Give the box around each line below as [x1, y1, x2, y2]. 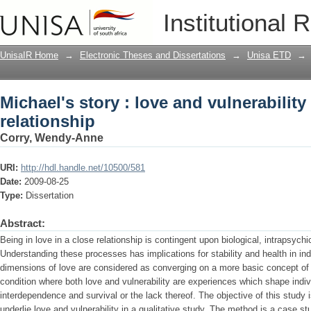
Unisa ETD [247, 50, 291, 60]
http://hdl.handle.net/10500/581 [21, 162, 145, 173]
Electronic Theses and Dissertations [80, 50, 226, 60]
